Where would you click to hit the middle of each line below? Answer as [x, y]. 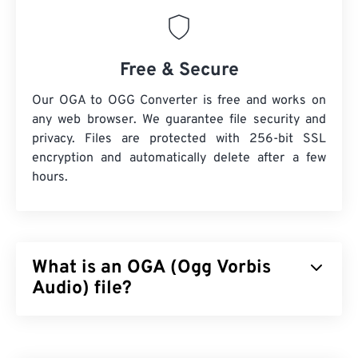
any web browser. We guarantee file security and [179, 120]
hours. [50, 178]
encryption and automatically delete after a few [179, 159]
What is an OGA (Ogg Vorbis [151, 268]
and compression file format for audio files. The [167, 345]
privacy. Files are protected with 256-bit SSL [179, 139]
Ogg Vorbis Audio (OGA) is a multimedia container [175, 326]
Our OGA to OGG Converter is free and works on [179, 101]
